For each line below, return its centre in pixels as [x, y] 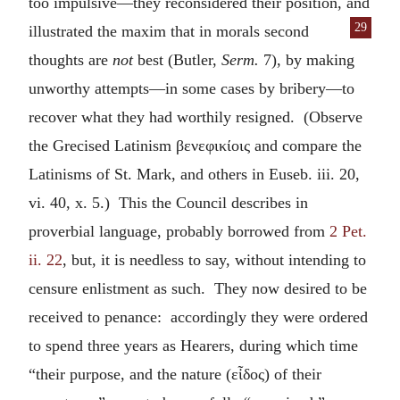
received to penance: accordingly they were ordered [198, 317]
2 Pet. [348, 231]
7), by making [307, 59]
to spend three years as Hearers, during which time [193, 345]
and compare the [306, 145]
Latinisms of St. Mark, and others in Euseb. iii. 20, [194, 174]
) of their [293, 374]
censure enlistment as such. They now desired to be [198, 288]
